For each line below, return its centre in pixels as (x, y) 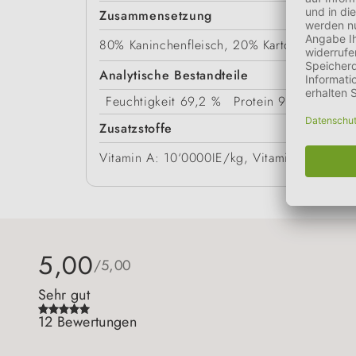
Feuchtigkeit (141, 102)
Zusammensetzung (156, 16)
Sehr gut (64, 295)
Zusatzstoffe (136, 129)
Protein (254, 102)
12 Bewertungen (88, 322)
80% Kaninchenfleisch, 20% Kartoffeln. (211, 45)
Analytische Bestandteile (174, 75)
